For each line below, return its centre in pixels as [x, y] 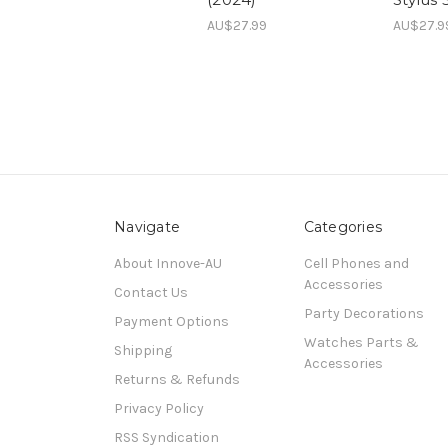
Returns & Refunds [177, 379]
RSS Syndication [166, 437]
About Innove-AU [168, 263]
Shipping [143, 350]
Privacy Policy [159, 408]
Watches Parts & [361, 342]
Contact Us [151, 292]
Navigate [147, 226]
